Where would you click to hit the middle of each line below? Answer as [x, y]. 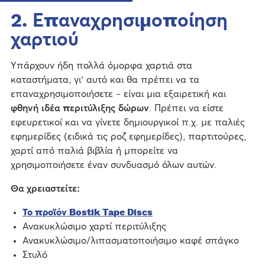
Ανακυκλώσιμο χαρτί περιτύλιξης [94, 227]
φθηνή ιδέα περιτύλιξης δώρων [80, 109]
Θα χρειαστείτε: [45, 189]
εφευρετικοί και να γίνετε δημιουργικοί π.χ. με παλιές [127, 123]
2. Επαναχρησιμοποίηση [119, 21]
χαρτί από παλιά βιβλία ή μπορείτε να [94, 151]
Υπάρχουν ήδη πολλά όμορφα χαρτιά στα [101, 66]
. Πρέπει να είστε [186, 109]
